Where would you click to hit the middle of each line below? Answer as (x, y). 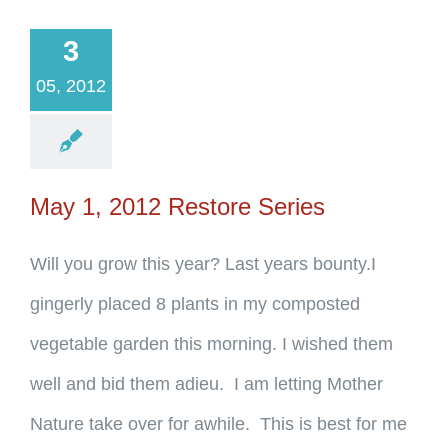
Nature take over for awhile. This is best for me (218, 424)
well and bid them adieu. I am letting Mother (206, 384)
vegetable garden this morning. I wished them (211, 344)
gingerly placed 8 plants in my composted (195, 304)
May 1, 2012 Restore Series (177, 206)
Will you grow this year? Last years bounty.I (203, 264)
